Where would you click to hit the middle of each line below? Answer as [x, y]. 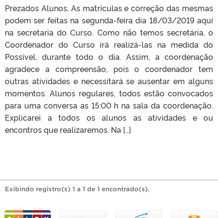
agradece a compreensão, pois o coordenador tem [109, 68]
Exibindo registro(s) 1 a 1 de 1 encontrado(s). [77, 189]
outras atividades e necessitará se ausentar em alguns [109, 81]
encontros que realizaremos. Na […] [68, 129]
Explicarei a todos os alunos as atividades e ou [109, 117]
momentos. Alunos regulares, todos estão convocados [109, 93]
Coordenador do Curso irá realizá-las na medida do [109, 44]
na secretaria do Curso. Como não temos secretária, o [109, 32]
